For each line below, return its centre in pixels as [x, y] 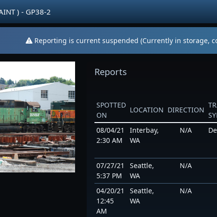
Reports [110, 72]
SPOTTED [111, 105]
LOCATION [147, 110]
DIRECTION [186, 110]
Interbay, [144, 130]
